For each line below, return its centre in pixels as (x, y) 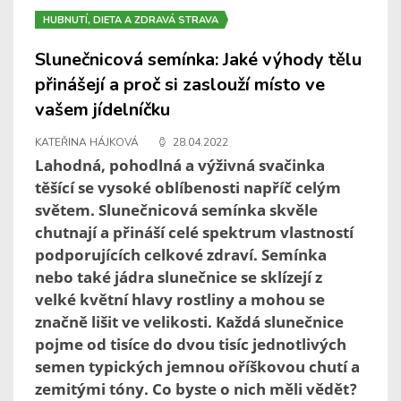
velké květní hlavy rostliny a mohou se (180, 300)
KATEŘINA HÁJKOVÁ (87, 143)
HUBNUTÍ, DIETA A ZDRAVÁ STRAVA (131, 21)
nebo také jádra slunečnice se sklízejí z (179, 277)
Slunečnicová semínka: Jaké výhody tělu (198, 60)
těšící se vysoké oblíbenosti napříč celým (188, 188)
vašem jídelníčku (102, 110)
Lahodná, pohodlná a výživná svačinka (180, 166)
